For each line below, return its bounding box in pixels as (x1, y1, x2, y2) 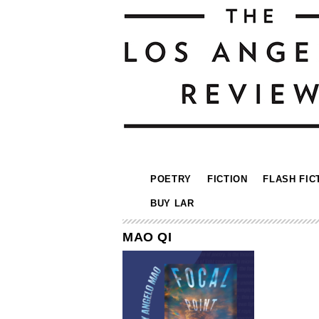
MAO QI (122, 230, 172, 244)
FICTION (206, 174, 248, 184)
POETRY (150, 174, 192, 184)
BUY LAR (150, 198, 194, 209)
